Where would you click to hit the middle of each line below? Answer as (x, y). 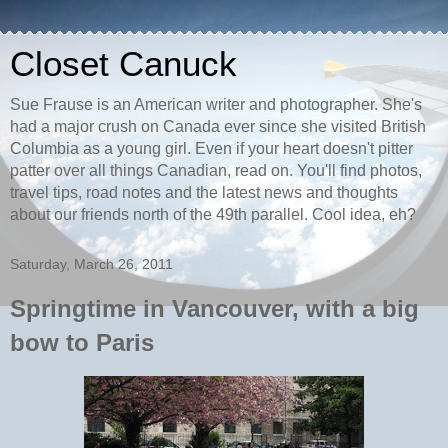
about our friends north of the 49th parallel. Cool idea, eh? (213, 214)
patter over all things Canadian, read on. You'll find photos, (216, 170)
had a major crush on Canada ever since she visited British (218, 126)
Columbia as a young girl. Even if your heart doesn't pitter (211, 148)
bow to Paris (82, 342)
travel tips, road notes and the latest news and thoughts (204, 192)
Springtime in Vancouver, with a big (214, 308)
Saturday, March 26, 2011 (91, 264)
